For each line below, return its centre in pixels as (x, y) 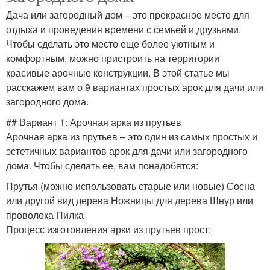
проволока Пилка (45, 215)
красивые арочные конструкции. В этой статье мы (118, 73)
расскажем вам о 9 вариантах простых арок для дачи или (135, 87)
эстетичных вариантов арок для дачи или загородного (127, 151)
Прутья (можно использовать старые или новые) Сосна (130, 186)
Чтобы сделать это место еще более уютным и (110, 44)
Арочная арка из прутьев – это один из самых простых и (132, 137)
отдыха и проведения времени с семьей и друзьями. (124, 30)
